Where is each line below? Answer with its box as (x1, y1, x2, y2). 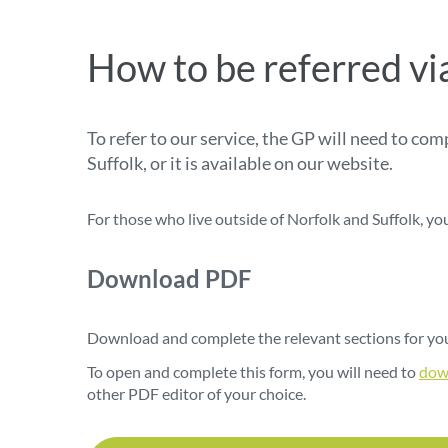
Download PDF (87, 264, 251, 294)
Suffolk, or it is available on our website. (87, 152, 393, 175)
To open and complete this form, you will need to (87, 362, 419, 382)
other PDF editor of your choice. (87, 384, 306, 404)
